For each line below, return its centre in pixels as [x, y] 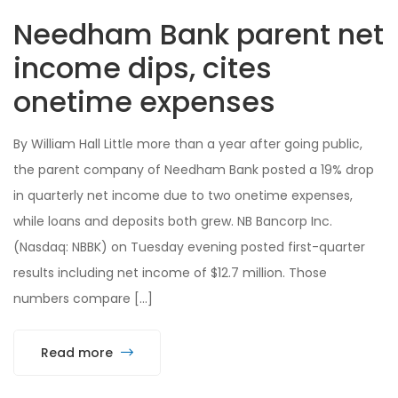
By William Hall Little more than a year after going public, [188, 144]
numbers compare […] [83, 299]
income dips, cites [143, 68]
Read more [79, 353]
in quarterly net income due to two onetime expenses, [183, 196]
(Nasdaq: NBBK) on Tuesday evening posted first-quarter [189, 247]
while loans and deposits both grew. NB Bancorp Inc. [173, 222]
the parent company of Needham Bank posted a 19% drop [194, 170]
